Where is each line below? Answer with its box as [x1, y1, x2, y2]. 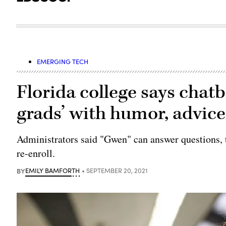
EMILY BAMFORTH [25, 165, 80, 175]
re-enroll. [17, 146, 55, 160]
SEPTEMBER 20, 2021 [86, 165, 148, 175]
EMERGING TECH [37, 56, 89, 66]
